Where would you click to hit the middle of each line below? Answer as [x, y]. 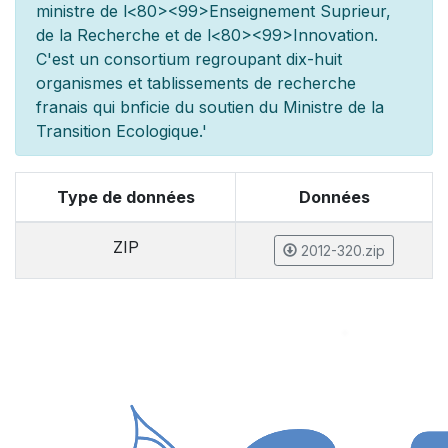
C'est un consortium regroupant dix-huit [189, 59]
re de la [355, 107]
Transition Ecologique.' [121, 131]
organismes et [91, 83]
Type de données [125, 197]
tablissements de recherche [251, 83]
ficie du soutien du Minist [233, 107]
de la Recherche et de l [123, 35]
